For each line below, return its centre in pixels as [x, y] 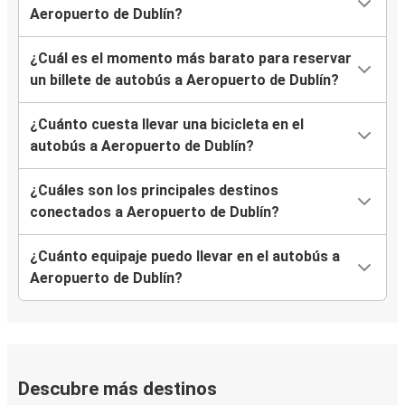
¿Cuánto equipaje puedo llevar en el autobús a [185, 256]
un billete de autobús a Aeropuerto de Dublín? [184, 80]
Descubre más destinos [118, 388]
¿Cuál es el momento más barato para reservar [191, 58]
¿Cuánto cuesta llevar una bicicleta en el [167, 124]
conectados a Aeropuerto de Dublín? [155, 212]
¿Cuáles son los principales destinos [154, 190]
